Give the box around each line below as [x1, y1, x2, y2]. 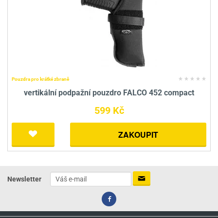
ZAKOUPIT [118, 129, 158, 141]
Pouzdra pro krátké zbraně [12, 76, 69, 82]
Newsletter [7, 175, 41, 183]
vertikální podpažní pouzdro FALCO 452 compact [24, 88, 194, 98]
